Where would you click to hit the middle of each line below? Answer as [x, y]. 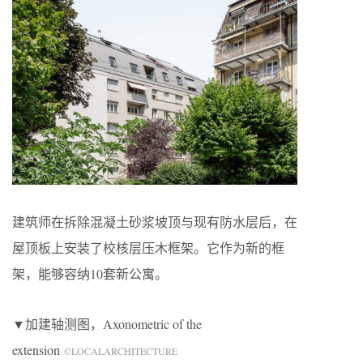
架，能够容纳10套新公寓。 [90, 273]
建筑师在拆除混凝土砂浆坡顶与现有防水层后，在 [155, 221]
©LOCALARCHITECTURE [121, 350]
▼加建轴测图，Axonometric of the [107, 323]
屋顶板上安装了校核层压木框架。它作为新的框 [148, 247]
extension [38, 349]
